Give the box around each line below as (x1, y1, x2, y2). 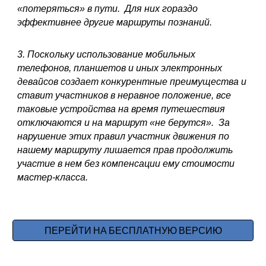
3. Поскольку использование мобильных (17, 49, 196, 59)
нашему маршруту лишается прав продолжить (17, 145, 233, 155)
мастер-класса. (17, 172, 88, 182)
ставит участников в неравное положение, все (17, 90, 232, 100)
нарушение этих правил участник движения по (17, 131, 230, 141)
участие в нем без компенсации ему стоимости (17, 159, 235, 169)
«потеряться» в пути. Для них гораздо (17, 4, 198, 14)
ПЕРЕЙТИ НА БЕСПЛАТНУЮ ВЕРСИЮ (44, 224, 222, 236)
